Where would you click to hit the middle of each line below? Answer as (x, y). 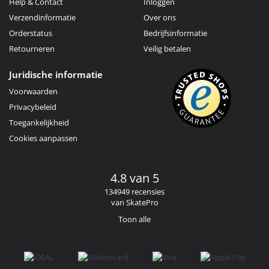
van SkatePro (134, 202)
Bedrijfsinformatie (175, 33)
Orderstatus (31, 33)
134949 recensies (134, 191)
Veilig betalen (167, 48)
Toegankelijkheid (39, 122)
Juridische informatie (56, 74)
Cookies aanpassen (43, 138)
